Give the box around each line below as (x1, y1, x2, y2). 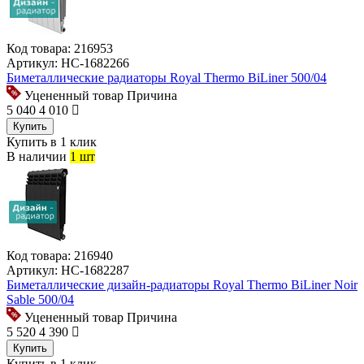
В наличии (6, 149, 67, 164)
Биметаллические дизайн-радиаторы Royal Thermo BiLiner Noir (6, 278, 357, 292)
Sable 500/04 (6, 292, 74, 307)
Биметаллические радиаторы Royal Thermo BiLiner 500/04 (6, 71, 327, 85)
